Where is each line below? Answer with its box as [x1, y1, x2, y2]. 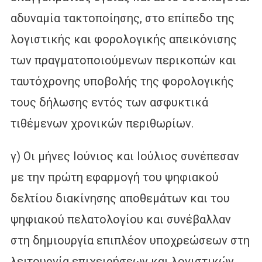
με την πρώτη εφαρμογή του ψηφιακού [10, 170, 219, 184]
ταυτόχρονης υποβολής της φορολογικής [10, 74, 234, 88]
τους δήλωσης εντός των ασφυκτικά [10, 95, 208, 109]
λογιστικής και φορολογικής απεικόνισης [10, 32, 237, 46]
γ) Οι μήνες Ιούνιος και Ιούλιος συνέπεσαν [10, 149, 239, 163]
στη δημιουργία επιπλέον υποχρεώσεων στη [10, 233, 250, 247]
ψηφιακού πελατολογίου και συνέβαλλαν [10, 212, 231, 226]
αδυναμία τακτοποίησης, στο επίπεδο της [10, 11, 235, 25]
